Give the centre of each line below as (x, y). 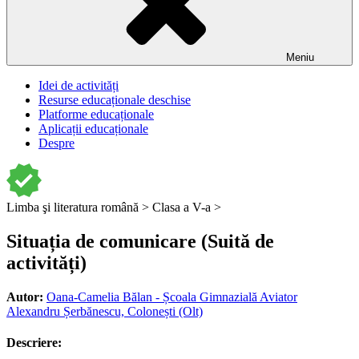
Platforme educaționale (96, 114)
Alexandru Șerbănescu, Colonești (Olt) (105, 311)
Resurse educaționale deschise (115, 100)
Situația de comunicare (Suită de (140, 241)
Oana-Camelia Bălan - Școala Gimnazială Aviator (172, 296)
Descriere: (34, 343)
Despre (56, 143)
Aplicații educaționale (93, 129)
